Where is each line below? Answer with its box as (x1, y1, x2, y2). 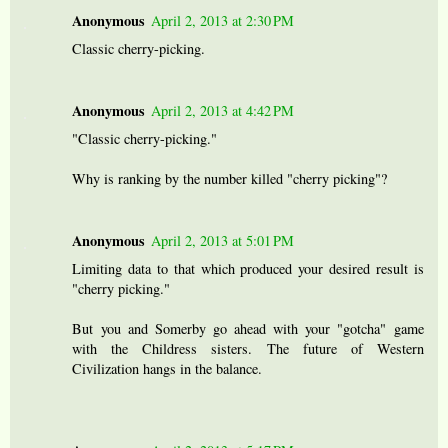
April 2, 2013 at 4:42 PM (151, 101, 295, 121)
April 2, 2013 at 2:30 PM (151, 11, 295, 31)
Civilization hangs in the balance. (72, 359, 263, 379)
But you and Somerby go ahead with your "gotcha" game (72, 319, 424, 339)
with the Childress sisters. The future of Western (72, 339, 424, 359)
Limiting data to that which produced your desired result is (72, 259, 424, 279)
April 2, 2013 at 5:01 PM (151, 231, 295, 251)
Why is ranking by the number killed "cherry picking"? (72, 169, 388, 189)
